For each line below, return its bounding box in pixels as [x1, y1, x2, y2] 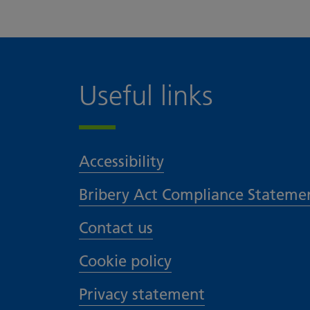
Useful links [79, 79, 213, 113]
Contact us [79, 219, 153, 238]
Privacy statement [79, 285, 205, 304]
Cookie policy [79, 252, 172, 271]
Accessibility [79, 152, 164, 172]
